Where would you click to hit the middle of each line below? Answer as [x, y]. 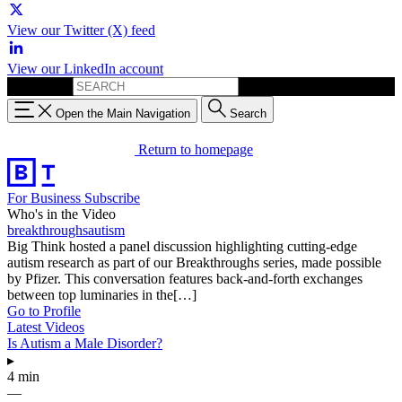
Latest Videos [46, 327]
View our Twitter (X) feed [81, 30]
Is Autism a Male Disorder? [85, 343]
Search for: [38, 86]
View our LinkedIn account [85, 69]
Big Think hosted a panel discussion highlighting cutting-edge [182, 246]
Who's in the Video [61, 214]
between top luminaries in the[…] [102, 294]
